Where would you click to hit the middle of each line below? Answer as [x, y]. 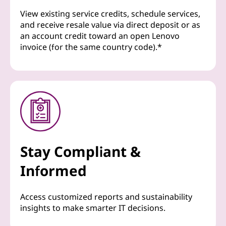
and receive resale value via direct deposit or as [110, 25]
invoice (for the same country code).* [91, 47]
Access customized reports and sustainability [106, 197]
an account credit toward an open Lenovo [100, 36]
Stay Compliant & [80, 152]
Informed [53, 171]
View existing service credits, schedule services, [110, 14]
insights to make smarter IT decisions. [93, 208]
